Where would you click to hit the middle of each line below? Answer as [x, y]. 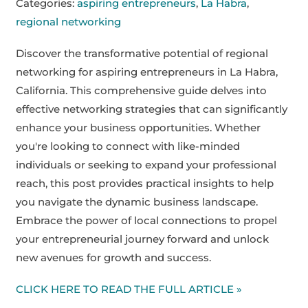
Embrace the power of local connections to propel [147, 220]
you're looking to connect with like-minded [128, 146]
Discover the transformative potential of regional [142, 53]
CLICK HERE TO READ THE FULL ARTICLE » [129, 289]
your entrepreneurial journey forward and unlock [143, 239]
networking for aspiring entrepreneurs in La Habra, [147, 71]
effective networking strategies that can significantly [152, 109]
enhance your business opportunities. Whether [139, 127]
